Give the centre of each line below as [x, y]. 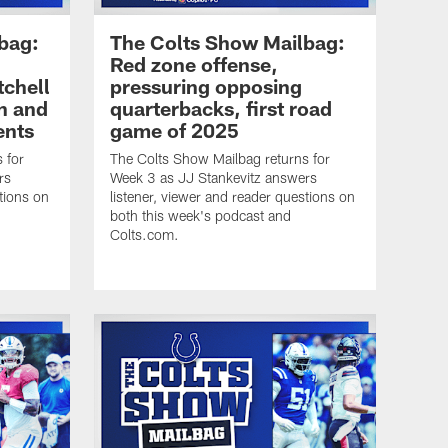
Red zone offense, [194, 63]
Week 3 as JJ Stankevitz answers [213, 177]
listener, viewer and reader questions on [232, 196]
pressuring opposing [206, 85]
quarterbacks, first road [221, 107]
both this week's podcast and [200, 215]
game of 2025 [174, 129]
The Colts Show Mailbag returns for [220, 158]
